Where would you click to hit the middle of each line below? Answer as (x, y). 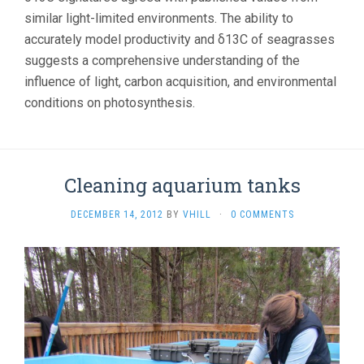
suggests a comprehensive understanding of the (162, 61)
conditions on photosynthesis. (110, 103)
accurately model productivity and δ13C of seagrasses (180, 40)
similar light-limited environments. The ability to (159, 19)
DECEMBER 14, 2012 (117, 215)
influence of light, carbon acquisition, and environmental (180, 82)
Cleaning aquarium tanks (182, 186)
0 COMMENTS (262, 215)
